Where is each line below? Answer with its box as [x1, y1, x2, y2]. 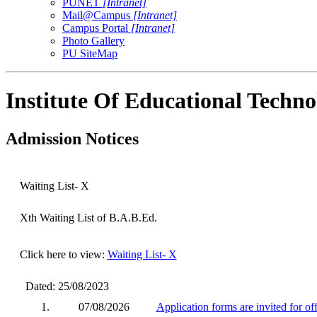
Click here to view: [19, 248, 108, 260]
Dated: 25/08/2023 [19, 279, 109, 292]
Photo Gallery [62, 34, 125, 47]
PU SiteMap [62, 47, 117, 59]
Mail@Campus [62, 8, 133, 21]
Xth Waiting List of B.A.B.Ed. [19, 211, 157, 224]
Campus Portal [62, 21, 131, 34]
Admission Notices [6, 129, 139, 148]
